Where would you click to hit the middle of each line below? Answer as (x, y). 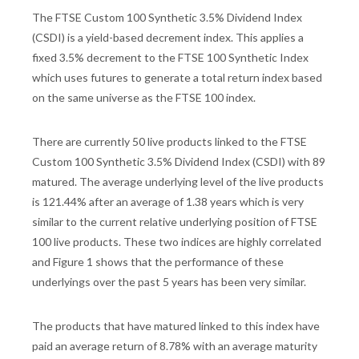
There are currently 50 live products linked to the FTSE (169, 142)
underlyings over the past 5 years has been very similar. (169, 282)
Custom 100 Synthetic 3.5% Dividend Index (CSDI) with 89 (179, 162)
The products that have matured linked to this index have (176, 326)
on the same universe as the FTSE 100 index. (144, 98)
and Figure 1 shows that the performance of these (158, 262)
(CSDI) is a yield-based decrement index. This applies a (168, 38)
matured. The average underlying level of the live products (178, 182)
